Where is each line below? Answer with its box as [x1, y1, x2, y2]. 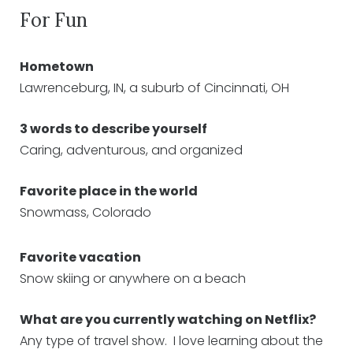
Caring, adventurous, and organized [20, 141, 243, 160]
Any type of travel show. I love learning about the [20, 332, 323, 351]
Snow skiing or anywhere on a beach [20, 269, 246, 288]
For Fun [20, 8, 87, 33]
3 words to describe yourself [20, 120, 207, 139]
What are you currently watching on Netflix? [20, 310, 316, 329]
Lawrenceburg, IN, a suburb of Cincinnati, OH [20, 79, 289, 98]
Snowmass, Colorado [20, 203, 151, 222]
